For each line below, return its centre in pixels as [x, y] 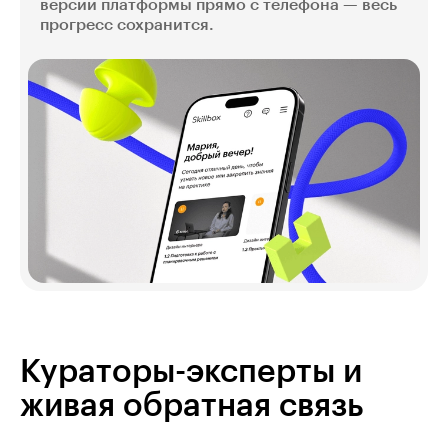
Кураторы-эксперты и [191, 372]
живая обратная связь [192, 406]
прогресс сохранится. [127, 25]
